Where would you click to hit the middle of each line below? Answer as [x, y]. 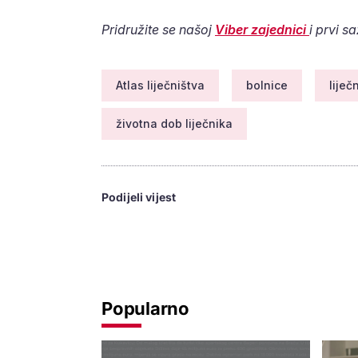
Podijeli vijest [139, 197]
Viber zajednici [262, 30]
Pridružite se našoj [158, 30]
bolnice [267, 86]
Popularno [146, 309]
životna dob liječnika [174, 124]
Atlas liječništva [160, 86]
